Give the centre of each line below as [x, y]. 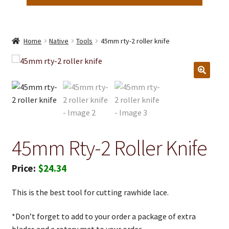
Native [59, 41]
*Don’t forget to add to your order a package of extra [104, 216]
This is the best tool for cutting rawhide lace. [90, 192]
